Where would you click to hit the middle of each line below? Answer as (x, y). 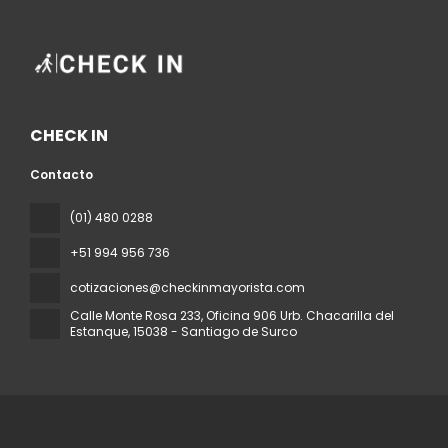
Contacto (61, 174)
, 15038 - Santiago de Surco (212, 331)
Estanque (99, 331)
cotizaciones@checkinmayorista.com (187, 287)
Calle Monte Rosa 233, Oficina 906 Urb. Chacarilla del (232, 315)
